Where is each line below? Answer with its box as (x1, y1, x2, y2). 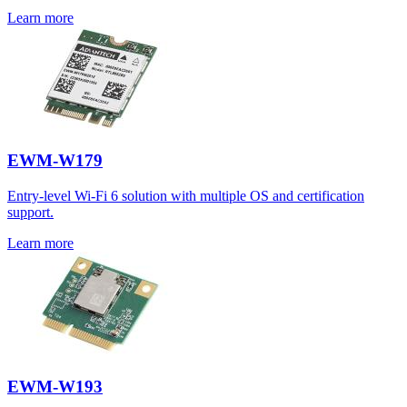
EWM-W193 (7, 376, 103, 396)
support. (7, 204, 54, 221)
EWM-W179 (7, 151, 103, 171)
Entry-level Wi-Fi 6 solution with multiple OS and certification (7, 188, 364, 204)
